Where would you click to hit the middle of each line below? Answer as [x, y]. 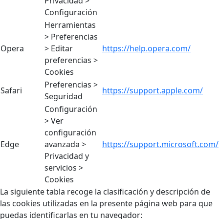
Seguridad [64, 96]
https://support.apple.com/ [153, 90]
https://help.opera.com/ [146, 48]
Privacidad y [67, 156]
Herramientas [70, 25]
